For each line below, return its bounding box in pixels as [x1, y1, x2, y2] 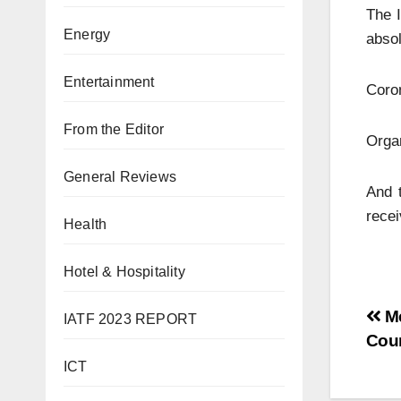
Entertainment [64, 74, 155, 90]
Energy [64, 27, 111, 42]
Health [64, 217, 107, 232]
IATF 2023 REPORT [64, 311, 198, 327]
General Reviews [64, 169, 176, 184]
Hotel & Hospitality [64, 264, 185, 279]
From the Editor [64, 122, 164, 137]
